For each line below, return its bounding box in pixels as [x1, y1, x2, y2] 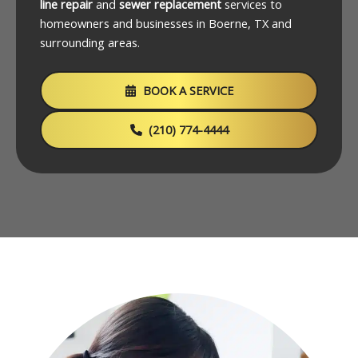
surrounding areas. [40, 34, 140, 51]
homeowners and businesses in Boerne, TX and [40, 15, 292, 32]
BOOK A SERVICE [143, 82, 233, 99]
